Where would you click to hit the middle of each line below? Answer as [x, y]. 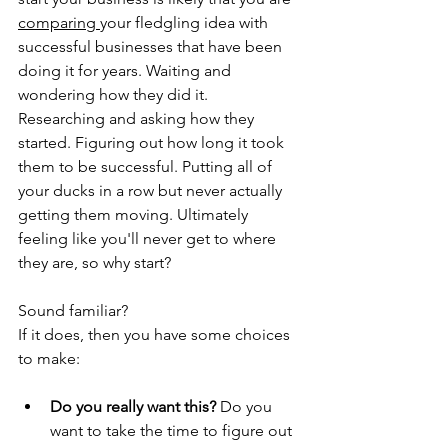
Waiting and [190, 70]
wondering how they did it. [115, 94]
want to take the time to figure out [173, 430]
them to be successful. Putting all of [147, 166]
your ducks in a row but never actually [152, 190]
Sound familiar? [73, 310]
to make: [49, 358]
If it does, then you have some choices [156, 334]
